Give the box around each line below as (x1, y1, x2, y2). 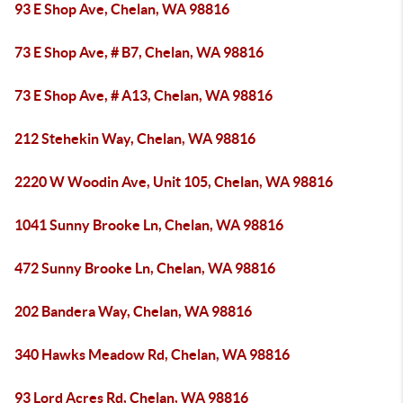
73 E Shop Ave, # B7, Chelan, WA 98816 (14, 44, 264, 60)
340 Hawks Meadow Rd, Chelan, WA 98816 (14, 346, 290, 363)
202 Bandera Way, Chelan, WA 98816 (14, 303, 252, 319)
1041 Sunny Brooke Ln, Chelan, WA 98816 (14, 217, 283, 233)
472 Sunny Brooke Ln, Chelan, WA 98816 (14, 260, 275, 276)
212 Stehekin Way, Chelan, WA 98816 (14, 130, 255, 147)
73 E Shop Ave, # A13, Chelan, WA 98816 (14, 87, 273, 103)
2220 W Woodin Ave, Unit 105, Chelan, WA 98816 (14, 174, 333, 190)
